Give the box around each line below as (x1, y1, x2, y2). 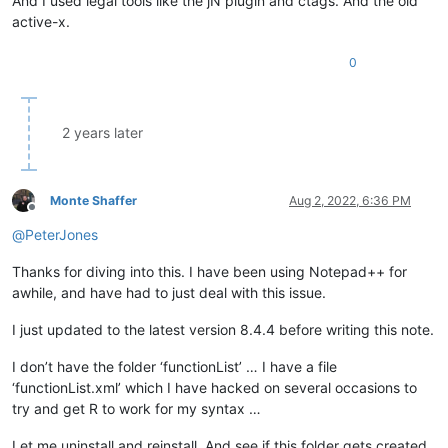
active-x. (12, 12, 70, 30)
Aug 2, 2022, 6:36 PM (289, 192, 411, 208)
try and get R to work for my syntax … (12, 399, 261, 417)
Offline (31, 207, 68, 223)
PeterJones (25, 225, 98, 243)
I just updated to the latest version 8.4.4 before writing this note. (12, 320, 434, 338)
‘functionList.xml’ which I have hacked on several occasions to (12, 378, 417, 396)
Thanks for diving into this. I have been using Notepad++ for (12, 262, 407, 280)
